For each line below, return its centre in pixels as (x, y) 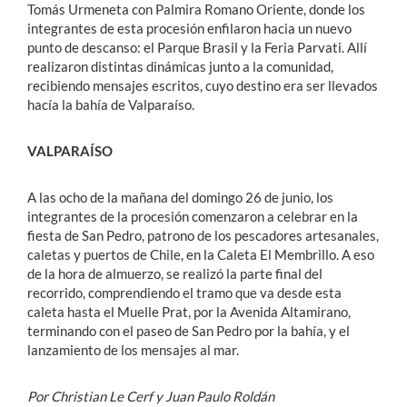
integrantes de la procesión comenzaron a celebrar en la (193, 217)
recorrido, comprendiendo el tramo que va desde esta (184, 293)
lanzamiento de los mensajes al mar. (133, 350)
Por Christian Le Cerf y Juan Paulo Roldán (151, 397)
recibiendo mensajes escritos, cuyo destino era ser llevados (203, 86)
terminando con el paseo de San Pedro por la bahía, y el (189, 331)
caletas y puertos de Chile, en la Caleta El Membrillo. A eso (201, 255)
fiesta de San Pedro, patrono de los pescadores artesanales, (203, 236)
